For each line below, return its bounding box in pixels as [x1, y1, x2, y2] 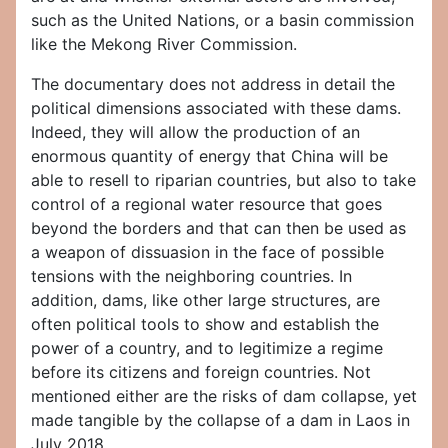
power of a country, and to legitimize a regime [31, 338, 383, 359]
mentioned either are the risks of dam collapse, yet [31, 386, 417, 407]
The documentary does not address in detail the [31, 74, 395, 95]
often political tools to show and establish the [31, 314, 379, 335]
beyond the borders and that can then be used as [31, 218, 406, 239]
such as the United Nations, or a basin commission [31, 10, 414, 31]
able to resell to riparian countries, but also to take [31, 170, 416, 191]
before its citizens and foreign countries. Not [31, 362, 371, 383]
